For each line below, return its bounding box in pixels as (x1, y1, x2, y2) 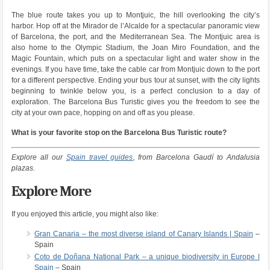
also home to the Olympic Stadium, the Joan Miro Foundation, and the (11, 43, 260, 52)
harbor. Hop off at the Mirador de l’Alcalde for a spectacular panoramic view (11, 21, 260, 30)
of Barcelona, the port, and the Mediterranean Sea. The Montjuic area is (11, 32, 260, 41)
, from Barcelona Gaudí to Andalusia (133, 152, 260, 162)
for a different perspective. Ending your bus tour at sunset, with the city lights (11, 75, 260, 84)
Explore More (11, 182, 91, 199)
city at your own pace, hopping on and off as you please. (11, 108, 195, 117)
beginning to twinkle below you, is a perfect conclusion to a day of (11, 86, 260, 95)
